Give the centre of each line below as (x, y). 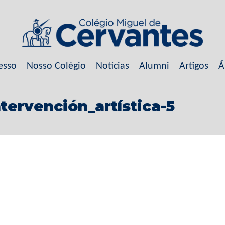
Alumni (154, 66)
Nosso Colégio (56, 66)
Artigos (194, 66)
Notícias (112, 66)
